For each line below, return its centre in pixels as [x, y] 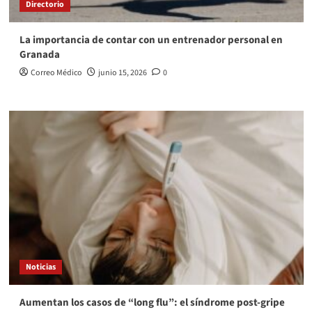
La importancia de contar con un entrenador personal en [151, 40]
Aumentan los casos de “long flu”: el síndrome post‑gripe [152, 303]
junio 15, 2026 [122, 73]
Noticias [40, 267]
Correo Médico [56, 73]
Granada [39, 55]
